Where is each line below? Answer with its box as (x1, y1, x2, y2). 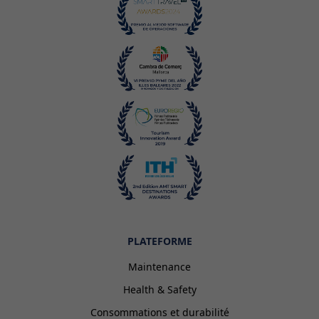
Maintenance (128, 259, 191, 273)
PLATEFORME (127, 234, 192, 248)
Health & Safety (122, 282, 197, 296)
